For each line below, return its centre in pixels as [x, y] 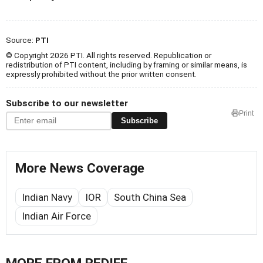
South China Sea [150, 197]
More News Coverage [80, 168]
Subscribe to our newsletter [67, 103]
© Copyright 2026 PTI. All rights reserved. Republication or [109, 55]
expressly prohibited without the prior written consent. [101, 74]
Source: [21, 40]
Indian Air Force [56, 216]
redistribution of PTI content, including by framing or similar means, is [127, 64]
